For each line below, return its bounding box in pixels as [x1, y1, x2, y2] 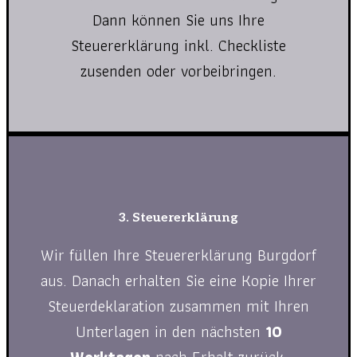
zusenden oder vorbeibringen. [80, 57, 277, 84]
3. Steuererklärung [119, 210, 238, 226]
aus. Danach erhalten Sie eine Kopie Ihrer [41, 268, 316, 294]
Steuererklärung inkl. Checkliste [71, 32, 286, 58]
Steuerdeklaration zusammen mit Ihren [48, 293, 309, 320]
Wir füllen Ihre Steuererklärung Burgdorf [41, 242, 316, 269]
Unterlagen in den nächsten [75, 319, 265, 345]
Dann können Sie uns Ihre [92, 6, 265, 33]
